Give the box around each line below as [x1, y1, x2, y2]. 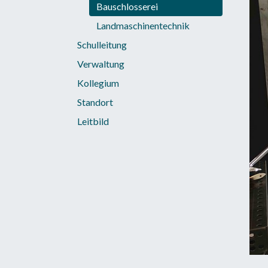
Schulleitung [77, 39, 127, 51]
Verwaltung [77, 58, 124, 70]
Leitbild [77, 115, 109, 127]
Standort [77, 96, 113, 108]
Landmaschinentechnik [96, 20, 190, 32]
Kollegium [77, 77, 119, 89]
